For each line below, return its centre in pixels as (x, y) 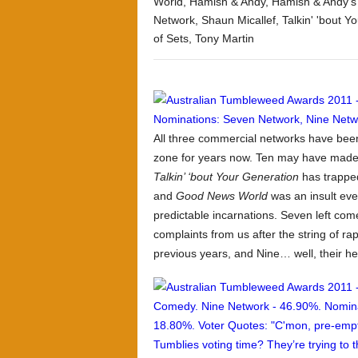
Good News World (222, 196)
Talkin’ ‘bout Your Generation (226, 177)
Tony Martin (225, 38)
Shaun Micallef (239, 20)
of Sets (171, 38)
